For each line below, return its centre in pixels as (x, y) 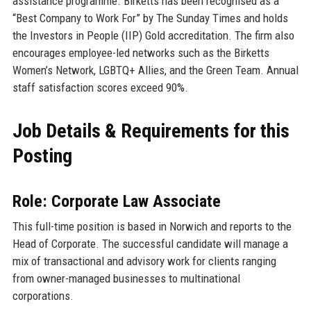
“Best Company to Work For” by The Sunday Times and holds (150, 18)
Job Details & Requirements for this (151, 131)
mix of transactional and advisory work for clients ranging (144, 261)
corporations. (43, 295)
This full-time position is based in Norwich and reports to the (152, 226)
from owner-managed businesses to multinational (126, 278)
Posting (42, 155)
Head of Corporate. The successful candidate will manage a (150, 243)
